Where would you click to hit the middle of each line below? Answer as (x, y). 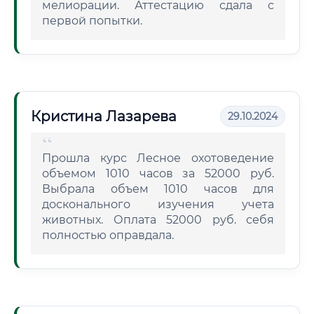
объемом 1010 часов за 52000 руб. (158, 173)
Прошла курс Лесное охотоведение (158, 158)
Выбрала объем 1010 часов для (158, 189)
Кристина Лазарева (104, 116)
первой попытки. (92, 21)
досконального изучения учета (158, 204)
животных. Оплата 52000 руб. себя (158, 220)
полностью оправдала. (108, 235)
